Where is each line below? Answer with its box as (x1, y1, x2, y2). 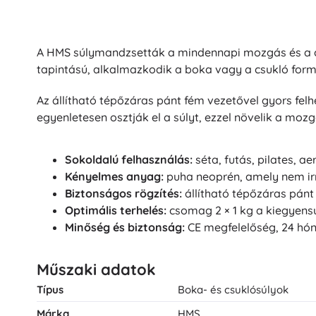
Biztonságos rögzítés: (65, 186, 182, 200)
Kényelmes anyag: (65, 169, 164, 183)
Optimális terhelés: (65, 203, 166, 217)
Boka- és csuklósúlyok (178, 283, 288, 296)
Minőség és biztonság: (65, 220, 185, 234)
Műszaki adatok (37, 260, 156, 279)
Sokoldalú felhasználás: (65, 152, 193, 166)
